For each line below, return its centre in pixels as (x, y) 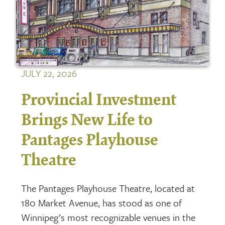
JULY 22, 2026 (49, 73)
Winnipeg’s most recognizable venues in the (108, 217)
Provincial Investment (99, 101)
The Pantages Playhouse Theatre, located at (108, 188)
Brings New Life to (87, 121)
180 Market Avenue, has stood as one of (102, 202)
